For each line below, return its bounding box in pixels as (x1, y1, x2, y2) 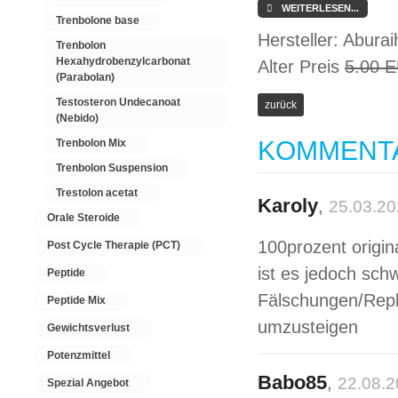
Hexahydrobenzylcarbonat (56, 55, 190, 68)
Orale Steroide (47, 211, 120, 224)
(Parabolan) (56, 71, 115, 84)
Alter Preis (257, 57, 345, 76)
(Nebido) (56, 112, 99, 124)
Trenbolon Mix (56, 137, 126, 149)
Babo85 (257, 371, 327, 394)
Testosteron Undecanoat (56, 96, 180, 108)
